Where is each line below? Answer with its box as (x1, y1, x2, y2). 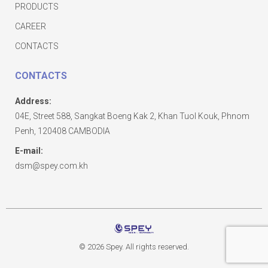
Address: (15, 96, 51, 106)
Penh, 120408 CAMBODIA (15, 126, 110, 136)
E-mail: (15, 146, 43, 156)
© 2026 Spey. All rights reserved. (79, 242, 189, 251)
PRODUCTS (15, 2, 59, 12)
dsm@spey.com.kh (15, 161, 88, 171)
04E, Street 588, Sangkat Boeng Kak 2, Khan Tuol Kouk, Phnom (15, 111, 249, 121)
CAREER (15, 22, 46, 32)
